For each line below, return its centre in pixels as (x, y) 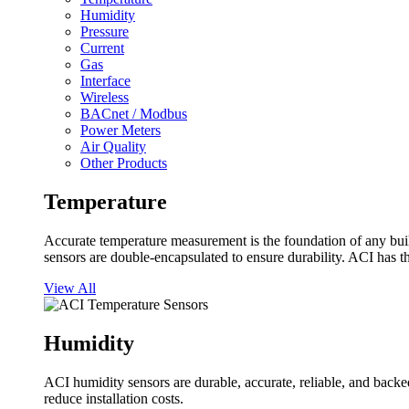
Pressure (105, 32)
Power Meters (121, 131)
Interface (105, 81)
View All (70, 288)
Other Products (124, 163)
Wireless (105, 98)
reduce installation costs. (114, 399)
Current (102, 48)
